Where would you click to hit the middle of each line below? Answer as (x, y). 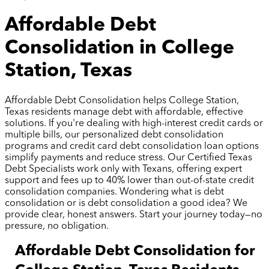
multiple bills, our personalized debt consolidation (114, 135)
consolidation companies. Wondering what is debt (114, 192)
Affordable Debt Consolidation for (135, 252)
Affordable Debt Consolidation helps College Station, (122, 101)
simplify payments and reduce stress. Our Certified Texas (128, 158)
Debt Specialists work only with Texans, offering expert (123, 170)
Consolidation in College (119, 48)
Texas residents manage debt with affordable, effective (124, 113)
